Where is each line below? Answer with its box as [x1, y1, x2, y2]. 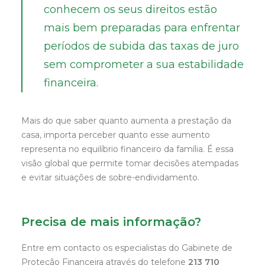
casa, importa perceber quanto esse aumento [21, 130, 210, 140]
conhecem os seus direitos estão [44, 3, 217, 16]
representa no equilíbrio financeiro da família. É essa [21, 144, 234, 154]
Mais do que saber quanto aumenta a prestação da [21, 115, 231, 126]
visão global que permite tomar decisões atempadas [21, 158, 238, 169]
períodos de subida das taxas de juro [44, 40, 239, 53]
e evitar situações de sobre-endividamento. [21, 172, 199, 183]
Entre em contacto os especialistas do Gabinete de [21, 243, 232, 253]
